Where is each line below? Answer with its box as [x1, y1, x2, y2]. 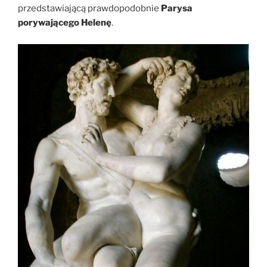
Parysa [161, 2, 193, 14]
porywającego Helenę [18, 17, 111, 28]
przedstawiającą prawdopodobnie [18, 2, 161, 14]
